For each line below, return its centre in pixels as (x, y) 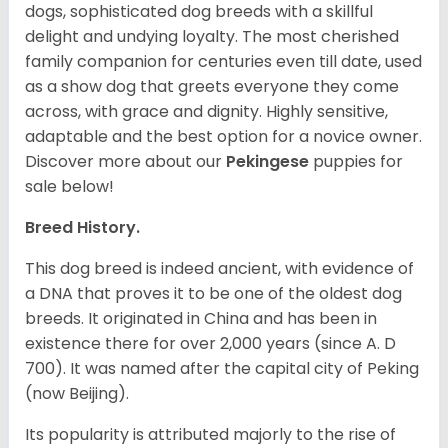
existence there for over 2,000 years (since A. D (210, 344)
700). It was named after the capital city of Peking (222, 369)
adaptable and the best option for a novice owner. (223, 137)
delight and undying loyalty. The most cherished (212, 37)
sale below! (69, 187)
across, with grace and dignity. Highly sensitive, (206, 112)
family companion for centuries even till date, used (223, 62)
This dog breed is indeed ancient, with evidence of (219, 269)
